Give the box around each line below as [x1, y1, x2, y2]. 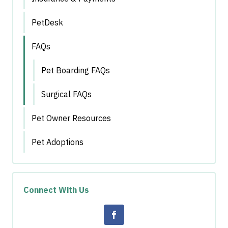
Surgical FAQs [41, 89, 92, 99]
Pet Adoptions [32, 136, 83, 147]
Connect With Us [23, 184, 89, 195]
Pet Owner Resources [32, 112, 111, 123]
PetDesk [32, 17, 63, 27]
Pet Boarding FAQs [41, 65, 110, 75]
